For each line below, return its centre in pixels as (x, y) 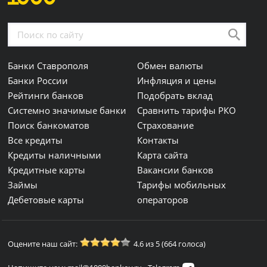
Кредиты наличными (55, 155)
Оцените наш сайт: (43, 244)
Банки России (38, 80)
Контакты (158, 140)
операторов (163, 200)
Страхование (166, 125)
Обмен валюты (170, 66)
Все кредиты (35, 140)
